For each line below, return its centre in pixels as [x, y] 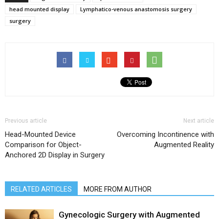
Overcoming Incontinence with [165, 135]
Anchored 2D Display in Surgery [55, 155]
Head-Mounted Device [40, 135]
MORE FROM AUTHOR [118, 189]
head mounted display [39, 9]
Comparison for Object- [43, 145]
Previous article [26, 121]
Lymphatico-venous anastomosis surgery [136, 9]
